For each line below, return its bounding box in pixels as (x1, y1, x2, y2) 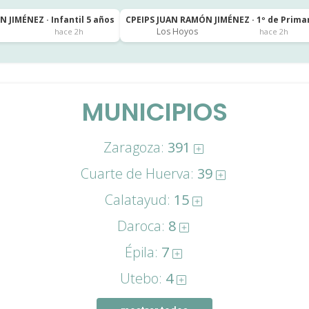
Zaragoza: (103, 138, 168, 157)
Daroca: (117, 217, 168, 235)
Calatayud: (104, 190, 174, 209)
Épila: (124, 243, 161, 261)
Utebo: (120, 269, 166, 288)
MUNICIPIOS (81, 94, 228, 130)
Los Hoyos (156, 26, 198, 37)
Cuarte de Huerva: (81, 164, 197, 183)
